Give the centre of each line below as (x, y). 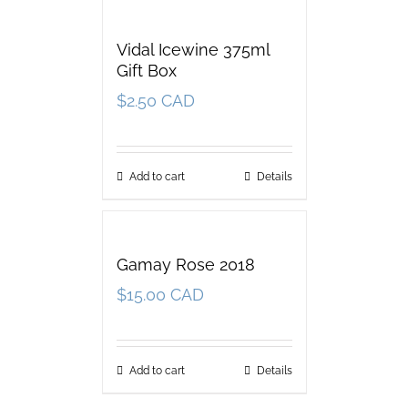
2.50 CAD (160, 101)
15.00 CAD (165, 295)
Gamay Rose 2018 (185, 265)
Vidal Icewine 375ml (193, 50)
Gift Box (146, 71)
